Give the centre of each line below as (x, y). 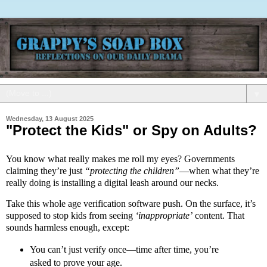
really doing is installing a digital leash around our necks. (112, 182)
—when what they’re (219, 170)
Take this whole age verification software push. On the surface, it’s (131, 204)
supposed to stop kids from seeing (71, 216)
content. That (218, 216)
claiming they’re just (45, 170)
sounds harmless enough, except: (68, 228)
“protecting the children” (132, 170)
